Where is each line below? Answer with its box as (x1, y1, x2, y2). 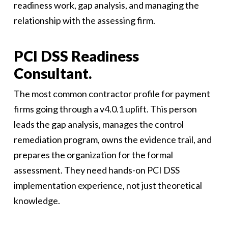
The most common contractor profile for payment (13, 88, 210, 99)
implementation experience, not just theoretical (13, 180, 202, 191)
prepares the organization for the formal (13, 149, 173, 160)
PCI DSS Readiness (13, 47, 139, 65)
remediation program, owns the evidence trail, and (13, 134, 212, 145)
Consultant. (13, 64, 92, 82)
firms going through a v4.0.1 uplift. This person (13, 103, 197, 115)
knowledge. (13, 195, 60, 206)
